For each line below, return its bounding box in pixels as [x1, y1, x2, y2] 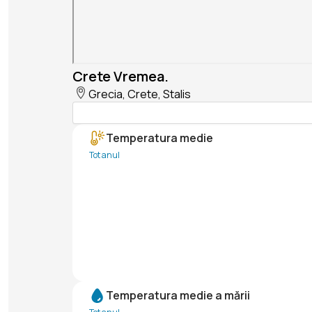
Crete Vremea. [72, 67, 169, 86]
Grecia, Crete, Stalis [88, 86, 191, 102]
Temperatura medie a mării [106, 288, 250, 304]
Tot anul [89, 149, 120, 162]
